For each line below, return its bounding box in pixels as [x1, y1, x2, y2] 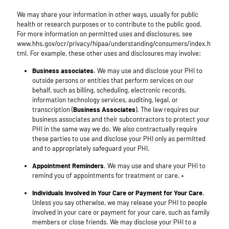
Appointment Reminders [32, 162, 104, 170]
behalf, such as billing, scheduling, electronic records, [32, 86, 186, 95]
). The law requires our [135, 105, 199, 114]
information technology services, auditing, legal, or [32, 96, 178, 104]
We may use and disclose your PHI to [96, 66, 202, 75]
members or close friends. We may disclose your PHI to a [32, 218, 196, 226]
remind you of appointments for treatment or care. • [32, 171, 184, 180]
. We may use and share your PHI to [104, 162, 205, 170]
